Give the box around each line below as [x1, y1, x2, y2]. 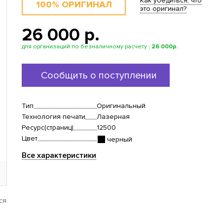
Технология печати [22, 112, 85, 121]
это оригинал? [140, 4, 186, 13]
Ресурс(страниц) [22, 123, 74, 132]
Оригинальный [97, 102, 146, 110]
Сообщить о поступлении [41, 69, 157, 81]
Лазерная [97, 112, 130, 121]
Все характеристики [22, 150, 96, 160]
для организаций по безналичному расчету [22, 43, 148, 50]
